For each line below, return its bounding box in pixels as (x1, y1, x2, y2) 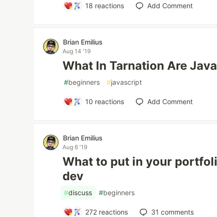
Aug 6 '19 (62, 143, 88, 151)
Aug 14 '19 (62, 47, 91, 55)
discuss (68, 188, 93, 197)
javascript (111, 78, 142, 87)
